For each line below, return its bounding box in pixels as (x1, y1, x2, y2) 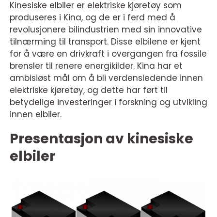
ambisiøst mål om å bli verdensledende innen (10, 72, 203, 84)
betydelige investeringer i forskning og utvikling (10, 96, 207, 108)
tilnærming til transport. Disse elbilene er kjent (10, 36, 201, 47)
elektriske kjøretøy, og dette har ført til (10, 84, 168, 96)
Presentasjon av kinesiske (10, 129, 193, 148)
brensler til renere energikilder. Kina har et (10, 60, 183, 72)
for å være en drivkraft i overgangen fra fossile (10, 48, 207, 60)
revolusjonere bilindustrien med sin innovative (10, 24, 202, 35)
